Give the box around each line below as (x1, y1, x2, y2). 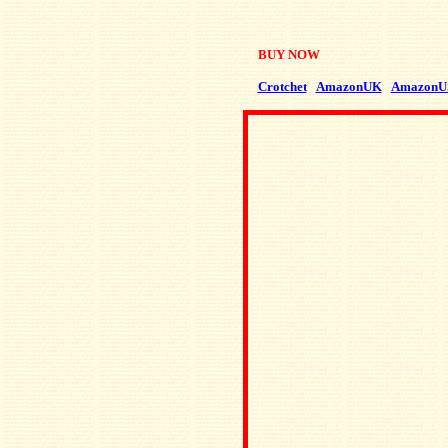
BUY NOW (257, 47, 320, 62)
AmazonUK (315, 79, 382, 94)
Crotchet (257, 79, 307, 94)
